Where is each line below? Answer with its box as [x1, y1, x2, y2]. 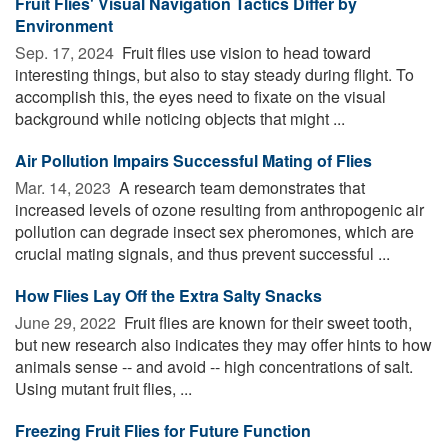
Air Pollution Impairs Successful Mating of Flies [15, 148, 372, 172]
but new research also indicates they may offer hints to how [15, 332, 432, 356]
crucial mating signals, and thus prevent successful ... [15, 241, 390, 265]
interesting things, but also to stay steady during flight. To [15, 62, 414, 86]
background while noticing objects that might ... [15, 106, 345, 130]
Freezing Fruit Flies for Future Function [15, 418, 311, 442]
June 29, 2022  [15, 310, 120, 334]
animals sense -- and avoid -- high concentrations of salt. [15, 354, 413, 378]
